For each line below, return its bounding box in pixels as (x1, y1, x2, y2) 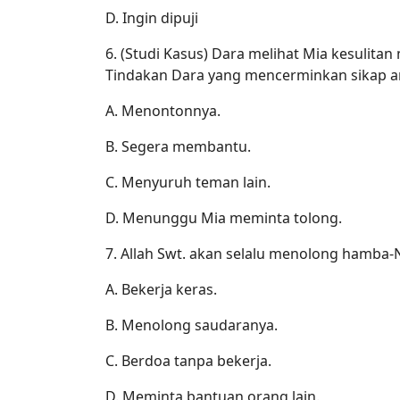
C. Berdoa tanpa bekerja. (105, 350, 271, 371)
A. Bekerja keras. (105, 279, 217, 299)
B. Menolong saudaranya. (105, 314, 278, 335)
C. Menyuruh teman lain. (105, 171, 271, 192)
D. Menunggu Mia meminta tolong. (105, 207, 342, 228)
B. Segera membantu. (105, 136, 251, 156)
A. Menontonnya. (105, 100, 221, 121)
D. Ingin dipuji (105, 7, 198, 28)
